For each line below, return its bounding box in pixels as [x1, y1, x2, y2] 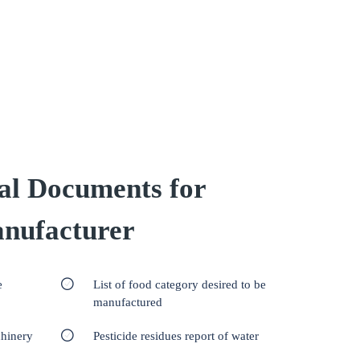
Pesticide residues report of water [93, 329, 259, 342]
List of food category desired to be [93, 278, 266, 291]
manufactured [93, 296, 162, 309]
